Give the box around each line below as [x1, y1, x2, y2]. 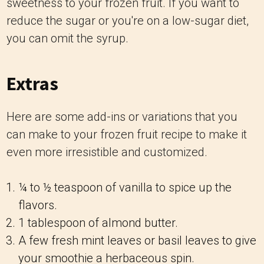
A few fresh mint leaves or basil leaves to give [18, 233, 256, 247]
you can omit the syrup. [6, 31, 128, 45]
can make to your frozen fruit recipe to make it [6, 127, 247, 141]
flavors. [18, 198, 57, 212]
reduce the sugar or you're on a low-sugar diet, [6, 14, 249, 28]
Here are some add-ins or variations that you [6, 110, 237, 124]
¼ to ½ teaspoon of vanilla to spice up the [18, 180, 232, 194]
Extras [6, 72, 58, 95]
